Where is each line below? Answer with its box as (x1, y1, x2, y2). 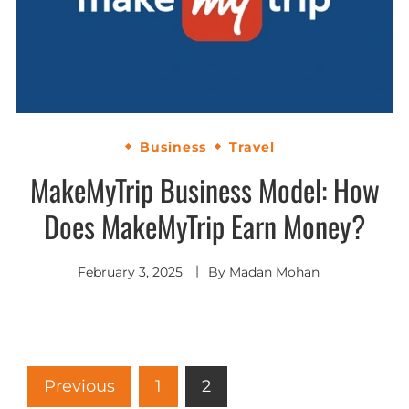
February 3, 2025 (77, 263, 183, 280)
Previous (44, 375, 115, 396)
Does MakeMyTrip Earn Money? (44, 204, 365, 247)
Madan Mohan (228, 263, 320, 280)
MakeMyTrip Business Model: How (29, 167, 380, 211)
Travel (228, 138, 275, 155)
